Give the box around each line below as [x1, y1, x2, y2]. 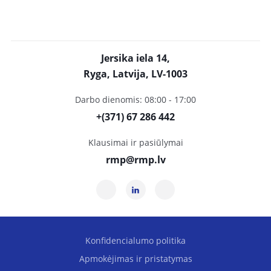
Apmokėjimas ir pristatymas [79, 253, 192, 264]
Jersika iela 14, [101, 51, 170, 65]
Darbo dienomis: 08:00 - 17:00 [75, 94, 196, 105]
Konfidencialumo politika [85, 235, 186, 246]
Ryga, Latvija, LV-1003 [83, 67, 188, 80]
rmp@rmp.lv [105, 153, 166, 166]
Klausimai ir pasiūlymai [88, 137, 183, 148]
